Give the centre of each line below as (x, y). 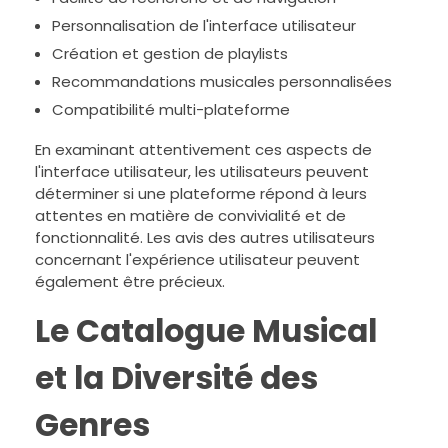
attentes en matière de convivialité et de (190, 216)
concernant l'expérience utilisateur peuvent (197, 260)
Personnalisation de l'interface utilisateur (203, 26)
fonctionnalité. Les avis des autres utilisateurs (205, 238)
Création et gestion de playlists (169, 54)
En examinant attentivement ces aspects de (203, 150)
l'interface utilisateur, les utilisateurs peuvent (202, 172)
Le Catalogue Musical (206, 331)
